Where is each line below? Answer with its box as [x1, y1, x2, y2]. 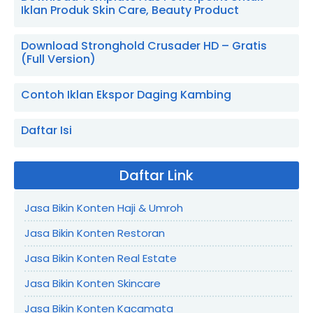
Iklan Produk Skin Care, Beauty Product [21, 1, 239, 18]
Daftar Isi [21, 122, 72, 138]
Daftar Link [119, 165, 194, 185]
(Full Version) [21, 50, 96, 67]
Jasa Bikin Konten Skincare [24, 275, 161, 291]
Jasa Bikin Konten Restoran [24, 225, 165, 240]
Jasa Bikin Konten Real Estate [24, 250, 177, 265]
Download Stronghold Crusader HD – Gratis [21, 37, 267, 54]
